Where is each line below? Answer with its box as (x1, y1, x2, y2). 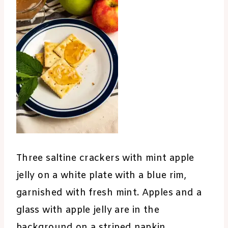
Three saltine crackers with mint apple (16, 152, 194, 165)
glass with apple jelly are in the (16, 204, 159, 217)
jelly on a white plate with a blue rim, (16, 169, 187, 182)
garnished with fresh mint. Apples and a (16, 187, 202, 199)
